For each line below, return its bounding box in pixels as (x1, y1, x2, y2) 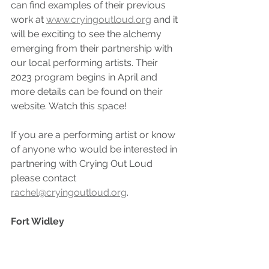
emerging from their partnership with (11, 42, 175, 54)
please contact (11, 172, 79, 184)
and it (151, 13, 180, 25)
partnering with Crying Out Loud (11, 157, 155, 169)
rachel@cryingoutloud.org (11, 186, 127, 198)
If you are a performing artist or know (11, 128, 178, 141)
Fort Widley (11, 215, 67, 227)
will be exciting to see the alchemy (11, 28, 164, 40)
